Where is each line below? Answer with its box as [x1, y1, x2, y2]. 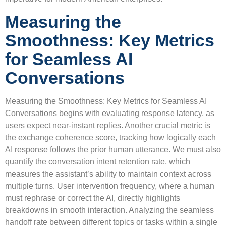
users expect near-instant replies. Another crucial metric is [5, 121, 210, 130]
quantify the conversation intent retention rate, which [5, 157, 190, 166]
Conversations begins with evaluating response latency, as [5, 108, 214, 118]
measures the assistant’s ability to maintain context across [5, 169, 211, 178]
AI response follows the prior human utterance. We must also [5, 145, 221, 154]
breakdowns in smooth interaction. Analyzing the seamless [5, 205, 214, 214]
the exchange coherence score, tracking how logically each [5, 133, 216, 142]
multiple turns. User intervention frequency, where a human [5, 181, 214, 190]
